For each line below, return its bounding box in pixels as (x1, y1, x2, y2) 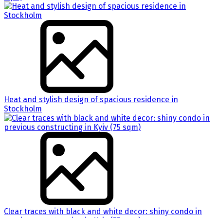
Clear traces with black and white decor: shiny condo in (4, 206, 202, 216)
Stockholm (4, 104, 42, 113)
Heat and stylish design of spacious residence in (4, 94, 178, 104)
